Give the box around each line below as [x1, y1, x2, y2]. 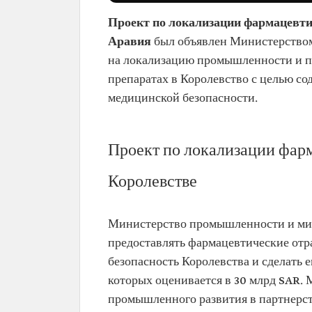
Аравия [108, 35, 154, 49]
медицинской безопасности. [108, 91, 258, 106]
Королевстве [108, 173, 197, 192]
